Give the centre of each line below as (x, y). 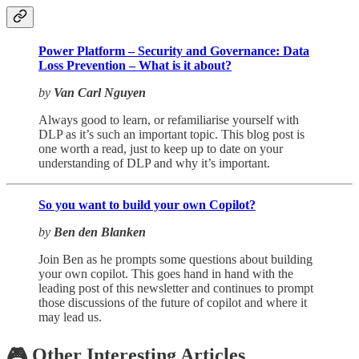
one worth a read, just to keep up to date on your (161, 148)
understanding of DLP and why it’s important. (154, 163)
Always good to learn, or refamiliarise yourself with (169, 119)
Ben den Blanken (100, 232)
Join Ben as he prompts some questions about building (175, 259)
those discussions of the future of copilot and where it (173, 302)
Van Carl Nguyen (100, 92)
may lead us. (70, 317)
